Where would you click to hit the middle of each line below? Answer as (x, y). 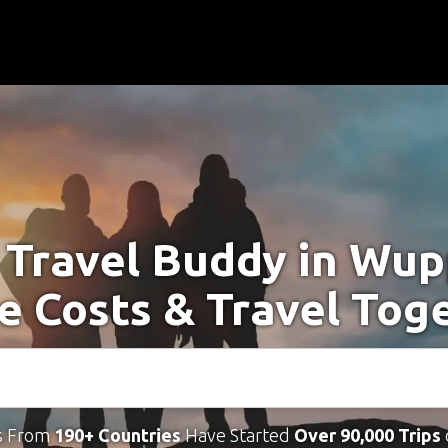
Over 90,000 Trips (367, 435)
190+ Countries (117, 435)
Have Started (237, 435)
